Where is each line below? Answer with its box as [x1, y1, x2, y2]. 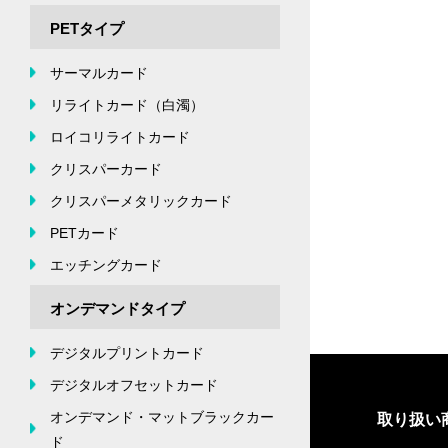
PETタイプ [50, 19, 124, 37]
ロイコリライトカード [50, 128, 190, 145]
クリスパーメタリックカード [50, 192, 232, 209]
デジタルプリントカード [50, 344, 204, 361]
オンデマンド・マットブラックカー [50, 408, 274, 425]
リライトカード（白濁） [50, 96, 204, 113]
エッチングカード [50, 256, 162, 273]
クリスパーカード [50, 160, 162, 177]
